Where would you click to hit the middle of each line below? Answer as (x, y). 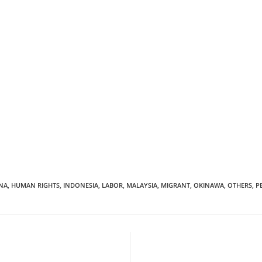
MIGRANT (175, 185)
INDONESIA (81, 185)
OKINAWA (209, 185)
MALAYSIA (142, 185)
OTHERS (240, 185)
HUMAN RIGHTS (35, 185)
